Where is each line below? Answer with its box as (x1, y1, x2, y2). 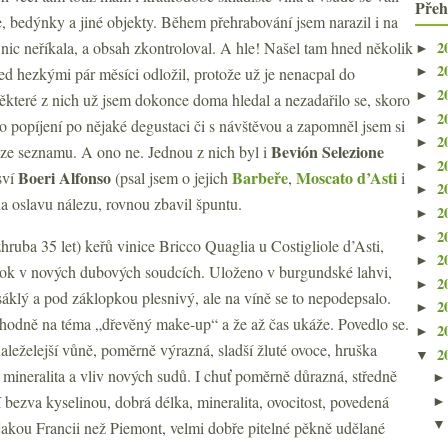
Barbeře (232, 166, 288, 189)
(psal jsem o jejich (115, 167, 232, 188)
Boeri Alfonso (18, 166, 115, 189)
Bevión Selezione (271, 140, 384, 163)
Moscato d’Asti (296, 166, 397, 189)
